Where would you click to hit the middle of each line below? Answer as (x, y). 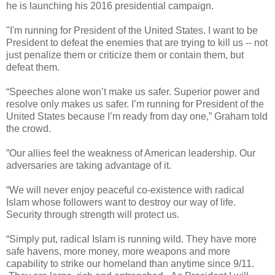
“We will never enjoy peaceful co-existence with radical (125, 190)
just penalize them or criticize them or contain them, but (125, 55)
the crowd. (29, 129)
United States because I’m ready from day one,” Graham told (137, 117)
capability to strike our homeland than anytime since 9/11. (130, 264)
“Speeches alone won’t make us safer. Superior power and (133, 92)
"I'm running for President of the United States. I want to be (132, 31)
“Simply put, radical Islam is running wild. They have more (131, 239)
